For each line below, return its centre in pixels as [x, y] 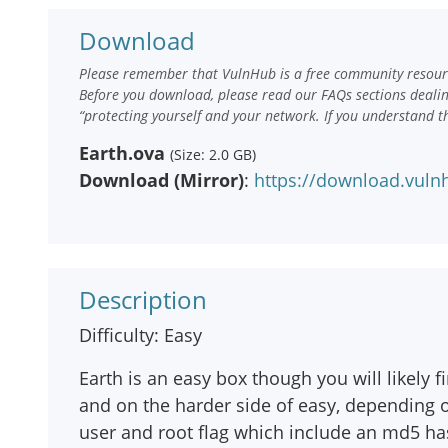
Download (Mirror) [161, 180]
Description [143, 299]
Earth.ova [122, 153]
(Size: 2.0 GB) [213, 154]
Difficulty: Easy [140, 335]
